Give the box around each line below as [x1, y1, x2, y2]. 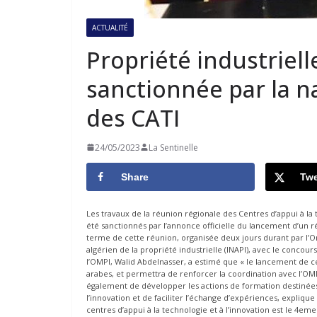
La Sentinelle [149, 141, 198, 154]
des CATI [86, 102, 180, 133]
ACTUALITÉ [92, 22, 128, 33]
